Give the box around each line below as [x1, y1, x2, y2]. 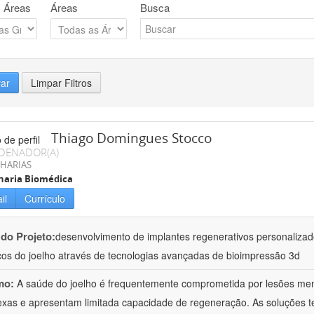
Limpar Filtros [31, 76, 92, 90]
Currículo [25, 191, 65, 206]
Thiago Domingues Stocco [51, 129, 212, 148]
